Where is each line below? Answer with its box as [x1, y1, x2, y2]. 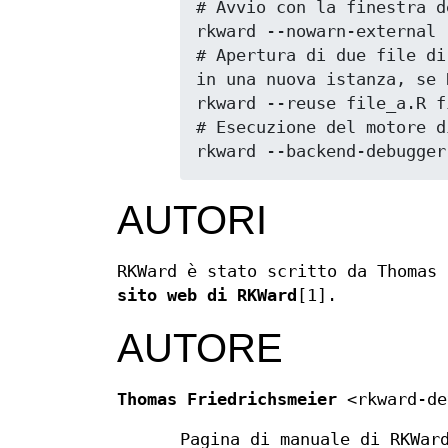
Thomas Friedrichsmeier [117, 390, 337, 410]
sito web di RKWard [117, 286, 297, 306]
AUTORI [117, 198, 267, 243]
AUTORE [117, 326, 283, 371]
